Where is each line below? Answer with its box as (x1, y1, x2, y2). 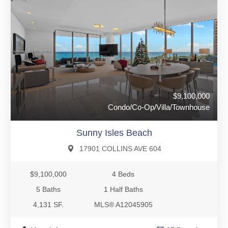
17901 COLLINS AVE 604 (79, 145, 161, 153)
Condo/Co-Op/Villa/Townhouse (108, 103, 210, 112)
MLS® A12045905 (94, 201, 153, 209)
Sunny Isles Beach (76, 128, 152, 138)
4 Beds (112, 170, 135, 179)
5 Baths (36, 185, 61, 194)
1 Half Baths (103, 185, 143, 194)
